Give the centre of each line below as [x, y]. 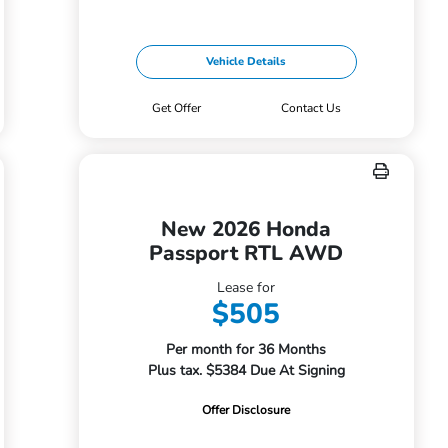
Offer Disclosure [246, 410]
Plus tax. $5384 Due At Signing [246, 370]
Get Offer [176, 108]
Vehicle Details [246, 61]
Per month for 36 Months [246, 349]
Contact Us [311, 108]
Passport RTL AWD [246, 253]
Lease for [246, 287]
